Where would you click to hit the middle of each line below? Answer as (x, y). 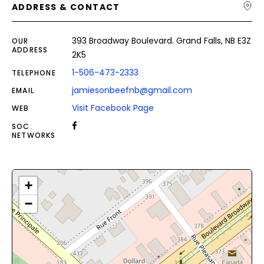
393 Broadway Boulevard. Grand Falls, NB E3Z (161, 41)
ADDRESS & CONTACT (66, 7)
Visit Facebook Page (113, 108)
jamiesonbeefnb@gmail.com (132, 90)
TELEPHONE (34, 73)
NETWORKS (34, 135)
